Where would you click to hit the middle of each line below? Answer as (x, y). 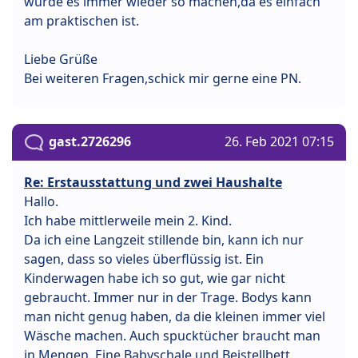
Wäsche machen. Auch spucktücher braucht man (172, 335)
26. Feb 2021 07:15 (279, 141)
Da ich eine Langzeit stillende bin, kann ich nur (164, 239)
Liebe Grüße (61, 59)
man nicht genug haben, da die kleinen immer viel (175, 316)
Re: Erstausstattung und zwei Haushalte (153, 182)
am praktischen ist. (82, 20)
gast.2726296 (90, 141)
